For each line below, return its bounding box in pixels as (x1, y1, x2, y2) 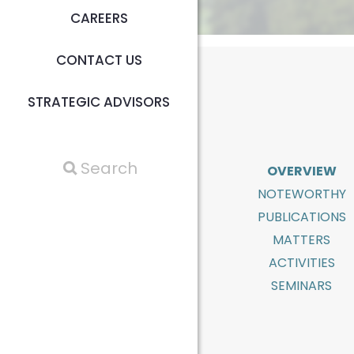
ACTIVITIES (268, 253, 335, 272)
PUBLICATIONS (257, 207, 346, 226)
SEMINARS (271, 276, 332, 295)
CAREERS (70, 9, 128, 28)
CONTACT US (55, 51, 142, 70)
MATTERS (273, 230, 330, 249)
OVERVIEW (266, 161, 337, 180)
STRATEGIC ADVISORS (28, 92, 170, 111)
